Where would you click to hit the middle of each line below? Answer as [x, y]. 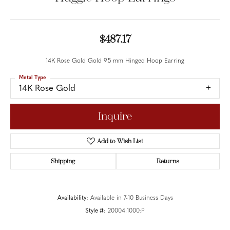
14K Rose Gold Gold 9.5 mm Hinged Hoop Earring [115, 61]
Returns [168, 161]
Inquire [115, 117]
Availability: [73, 198]
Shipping [63, 161]
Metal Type [33, 78]
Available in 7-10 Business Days [131, 198]
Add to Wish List [120, 141]
